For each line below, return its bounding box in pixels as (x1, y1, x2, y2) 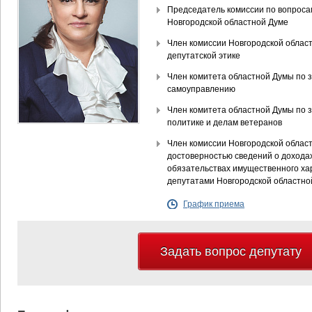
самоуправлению (167, 84, 235, 94)
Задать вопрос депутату (159, 244, 302, 258)
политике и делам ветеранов (167, 118, 282, 127)
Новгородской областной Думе (167, 17, 288, 27)
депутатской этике (167, 51, 240, 61)
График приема (183, 199, 244, 209)
